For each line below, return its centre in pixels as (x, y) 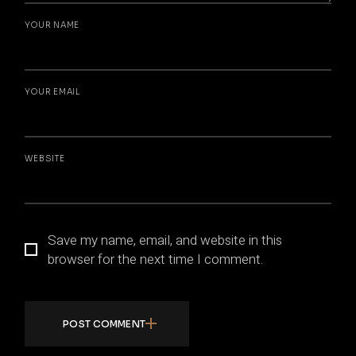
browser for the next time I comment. (156, 259)
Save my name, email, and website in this (165, 240)
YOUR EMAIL (52, 91)
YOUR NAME (52, 25)
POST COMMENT (104, 323)
